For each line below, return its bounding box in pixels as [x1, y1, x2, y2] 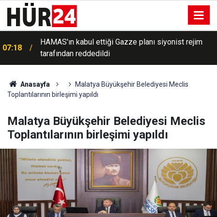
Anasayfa [18, 80, 50, 88]
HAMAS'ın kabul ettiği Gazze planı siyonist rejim [40, 37, 202, 46]
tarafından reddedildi [40, 49, 110, 58]
